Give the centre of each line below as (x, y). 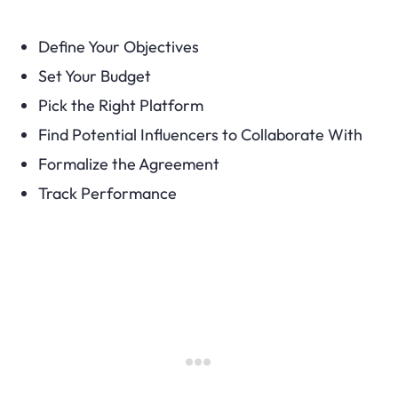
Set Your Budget (94, 76)
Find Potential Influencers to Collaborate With (200, 134)
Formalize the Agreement (128, 163)
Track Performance (107, 193)
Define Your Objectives (118, 46)
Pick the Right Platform (120, 105)
